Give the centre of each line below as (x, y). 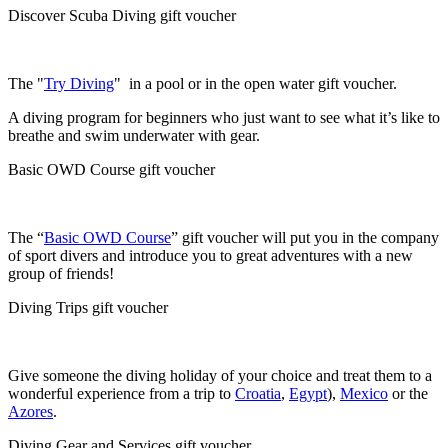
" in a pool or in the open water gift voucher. (255, 84)
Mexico (364, 394)
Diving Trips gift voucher (88, 308)
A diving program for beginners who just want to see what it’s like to (224, 118)
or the (408, 394)
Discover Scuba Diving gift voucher (122, 16)
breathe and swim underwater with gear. (136, 136)
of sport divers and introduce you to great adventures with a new (210, 256)
